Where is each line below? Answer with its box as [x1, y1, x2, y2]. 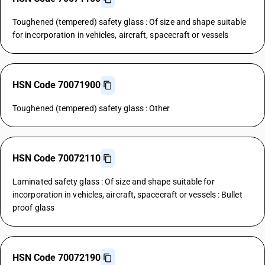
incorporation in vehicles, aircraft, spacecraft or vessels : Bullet [12, 190, 243, 199]
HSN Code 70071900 [12, 79, 101, 91]
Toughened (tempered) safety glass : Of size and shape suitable [12, 17, 247, 27]
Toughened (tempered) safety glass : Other [12, 104, 170, 113]
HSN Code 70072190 [12, 252, 101, 263]
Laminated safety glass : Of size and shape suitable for [12, 177, 215, 186]
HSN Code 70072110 [12, 153, 101, 164]
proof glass [12, 203, 54, 212]
